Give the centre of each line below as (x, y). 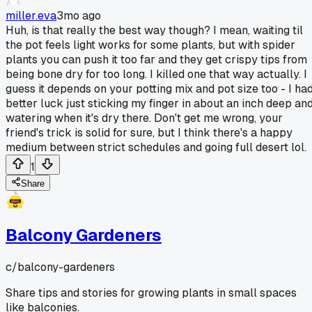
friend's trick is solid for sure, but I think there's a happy (149, 132)
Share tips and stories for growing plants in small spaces (151, 292)
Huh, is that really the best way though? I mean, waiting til (154, 30)
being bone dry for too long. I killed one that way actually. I (156, 74)
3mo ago (79, 15)
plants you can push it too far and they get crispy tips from (156, 59)
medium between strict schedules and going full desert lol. (156, 147)
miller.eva (31, 15)
